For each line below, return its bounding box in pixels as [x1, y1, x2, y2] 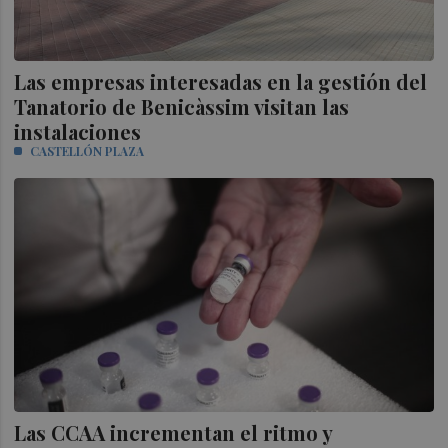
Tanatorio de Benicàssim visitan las [14, 92, 350, 120]
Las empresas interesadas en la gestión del [14, 67, 428, 95]
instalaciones [14, 117, 142, 145]
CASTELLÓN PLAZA [30, 142, 145, 159]
